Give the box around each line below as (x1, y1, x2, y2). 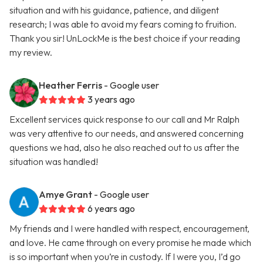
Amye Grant (39, 188, 92, 201)
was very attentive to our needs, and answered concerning (9, 127, 244, 140)
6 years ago (87, 203, 135, 215)
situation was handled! (9, 156, 98, 168)
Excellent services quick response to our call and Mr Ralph (9, 113, 240, 126)
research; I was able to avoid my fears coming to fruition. (9, 18, 237, 31)
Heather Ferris (39, 79, 102, 92)
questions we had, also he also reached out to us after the (9, 141, 240, 154)
